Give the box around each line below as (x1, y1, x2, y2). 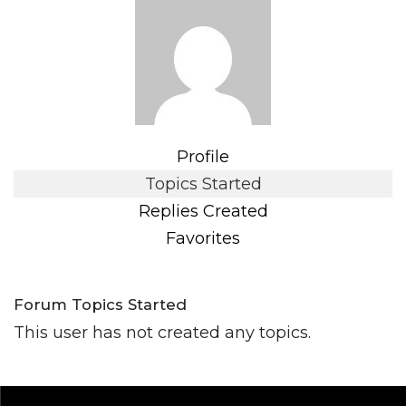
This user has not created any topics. (14, 323, 311, 343)
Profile (177, 147, 229, 168)
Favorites (166, 228, 240, 249)
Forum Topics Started (14, 295, 187, 314)
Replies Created (138, 201, 268, 222)
